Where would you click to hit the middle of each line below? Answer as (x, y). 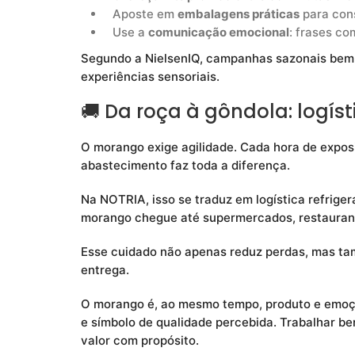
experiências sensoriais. (150, 77)
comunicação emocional (219, 32)
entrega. (105, 270)
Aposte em (145, 14)
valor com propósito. (140, 341)
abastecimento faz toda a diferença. (185, 166)
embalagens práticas (239, 14)
